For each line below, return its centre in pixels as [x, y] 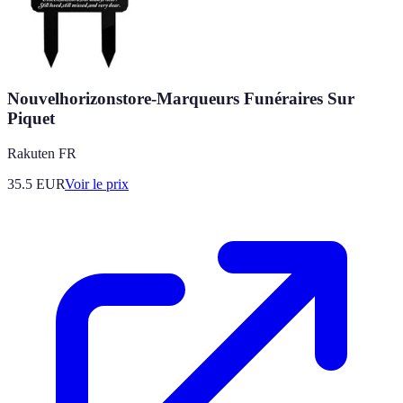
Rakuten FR [42, 153]
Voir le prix [97, 184]
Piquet [31, 118]
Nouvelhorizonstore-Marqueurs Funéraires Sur [181, 98]
